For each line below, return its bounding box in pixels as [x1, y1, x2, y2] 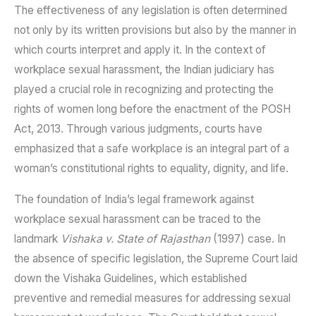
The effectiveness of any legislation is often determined [14, 4, 287, 18]
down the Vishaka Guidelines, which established [14, 271, 247, 285]
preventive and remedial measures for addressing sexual [14, 291, 291, 305]
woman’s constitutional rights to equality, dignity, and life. [14, 162, 288, 176]
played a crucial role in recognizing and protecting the [14, 83, 274, 97]
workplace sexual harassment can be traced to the [14, 212, 261, 226]
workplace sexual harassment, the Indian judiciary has [14, 63, 274, 77]
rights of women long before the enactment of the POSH [14, 102, 291, 116]
